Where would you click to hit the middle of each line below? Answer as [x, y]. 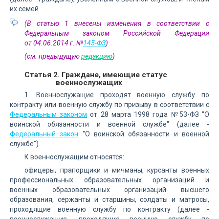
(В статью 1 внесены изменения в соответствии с [117, 23]
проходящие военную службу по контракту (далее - [109, 209]
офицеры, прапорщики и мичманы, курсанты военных [117, 170]
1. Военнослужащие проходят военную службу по [117, 95]
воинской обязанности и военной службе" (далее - [109, 124]
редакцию [97, 56]
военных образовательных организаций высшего [109, 190]
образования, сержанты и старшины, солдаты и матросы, [109, 199]
